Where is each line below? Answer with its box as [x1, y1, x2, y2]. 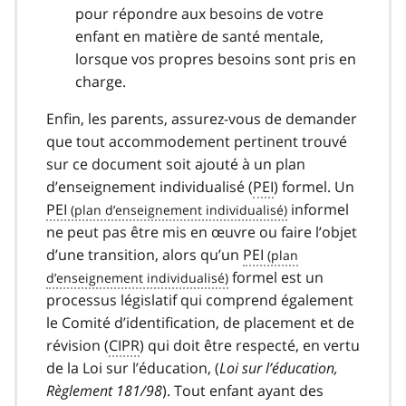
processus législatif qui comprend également [46, 289, 353, 310]
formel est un [228, 266, 324, 287]
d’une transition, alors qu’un [46, 244, 243, 265]
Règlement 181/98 [46, 380, 162, 401]
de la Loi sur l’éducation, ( [46, 357, 219, 378]
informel [287, 198, 349, 219]
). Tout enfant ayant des [162, 380, 324, 401]
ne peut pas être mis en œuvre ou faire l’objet [46, 221, 357, 242]
